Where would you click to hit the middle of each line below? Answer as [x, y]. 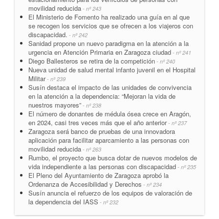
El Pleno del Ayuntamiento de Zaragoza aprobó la [99, 175]
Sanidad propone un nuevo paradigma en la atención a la [109, 43]
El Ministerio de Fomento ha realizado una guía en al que [109, 17]
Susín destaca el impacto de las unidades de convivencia [110, 87]
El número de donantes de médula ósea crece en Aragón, [110, 113]
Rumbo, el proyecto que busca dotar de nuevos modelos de [113, 157]
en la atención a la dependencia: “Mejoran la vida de [102, 96]
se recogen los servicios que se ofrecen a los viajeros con [111, 25]
